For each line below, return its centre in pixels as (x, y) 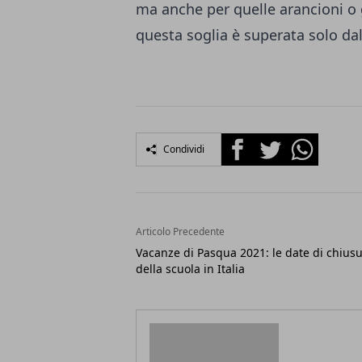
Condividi (184, 149)
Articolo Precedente (180, 232)
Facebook (250, 143)
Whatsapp (316, 143)
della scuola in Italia (190, 269)
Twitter (275, 143)
